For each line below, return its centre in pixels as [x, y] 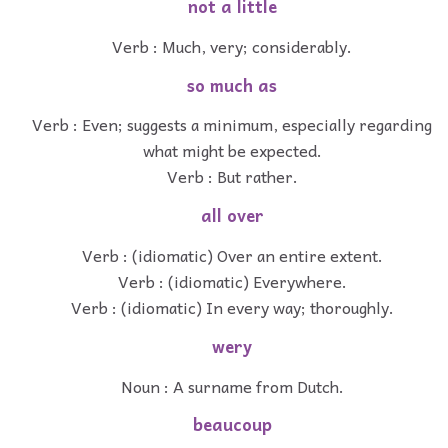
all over [232, 216]
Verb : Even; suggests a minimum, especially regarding [232, 124]
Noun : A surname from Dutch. [232, 385]
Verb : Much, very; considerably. [232, 45]
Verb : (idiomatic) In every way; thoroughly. [232, 306]
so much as [232, 85]
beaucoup [232, 425]
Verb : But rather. [232, 176]
